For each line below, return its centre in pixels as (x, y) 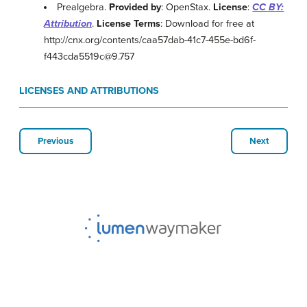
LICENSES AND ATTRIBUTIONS (89, 90)
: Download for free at (207, 23)
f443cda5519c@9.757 (89, 56)
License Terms (128, 23)
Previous (56, 141)
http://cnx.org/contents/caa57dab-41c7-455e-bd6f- (150, 40)
